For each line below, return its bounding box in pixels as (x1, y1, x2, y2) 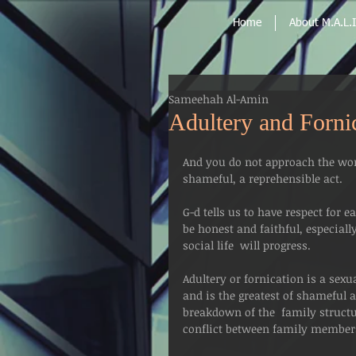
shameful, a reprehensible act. (183, 171, 342, 186)
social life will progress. (183, 238, 311, 253)
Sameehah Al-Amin (168, 91, 269, 106)
